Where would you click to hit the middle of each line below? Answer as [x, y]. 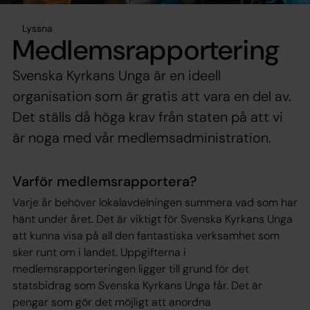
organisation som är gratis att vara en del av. [152, 96]
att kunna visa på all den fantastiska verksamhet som [146, 235]
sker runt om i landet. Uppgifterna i [99, 252]
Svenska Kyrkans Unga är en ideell [117, 75]
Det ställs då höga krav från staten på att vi [148, 117]
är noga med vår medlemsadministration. [142, 137]
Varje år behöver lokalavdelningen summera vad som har [155, 202]
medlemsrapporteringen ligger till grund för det [131, 268]
